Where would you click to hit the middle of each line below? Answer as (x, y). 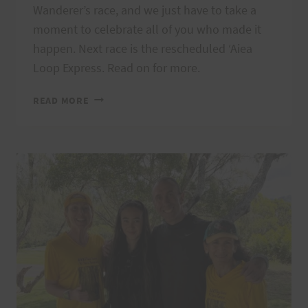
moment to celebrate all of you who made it (147, 29)
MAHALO (108, 97)
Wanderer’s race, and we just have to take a (145, 10)
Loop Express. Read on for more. (117, 67)
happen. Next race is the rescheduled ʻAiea (143, 48)
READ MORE (61, 100)
